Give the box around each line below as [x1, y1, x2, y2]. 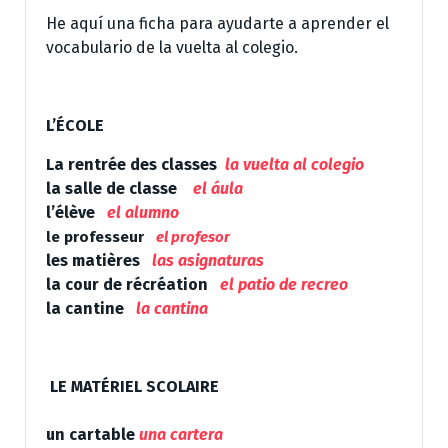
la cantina [136, 298, 208, 318]
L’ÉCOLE [46, 115, 108, 135]
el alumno [107, 202, 179, 222]
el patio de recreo [220, 274, 348, 294]
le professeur [46, 227, 148, 246]
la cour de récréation [46, 274, 208, 294]
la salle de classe [46, 178, 185, 198]
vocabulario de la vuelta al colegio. [46, 37, 298, 57]
